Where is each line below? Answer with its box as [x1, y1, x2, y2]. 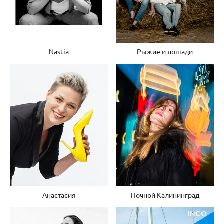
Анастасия [42, 190, 76, 199]
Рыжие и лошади [137, 46, 193, 56]
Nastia [49, 46, 69, 56]
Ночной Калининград [130, 190, 199, 199]
